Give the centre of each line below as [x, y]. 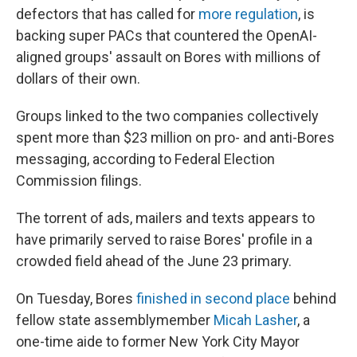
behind [313, 299]
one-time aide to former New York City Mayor [158, 342]
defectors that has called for [107, 14]
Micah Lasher [255, 320]
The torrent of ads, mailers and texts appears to [165, 218]
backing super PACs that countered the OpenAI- [167, 36]
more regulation [248, 14]
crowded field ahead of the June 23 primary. [154, 261]
